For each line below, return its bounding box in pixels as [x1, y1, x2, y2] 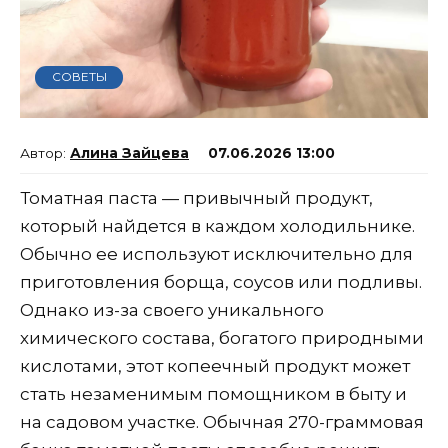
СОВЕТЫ [51, 69, 107, 85]
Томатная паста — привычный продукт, [20, 188, 373, 209]
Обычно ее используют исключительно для [20, 244, 413, 265]
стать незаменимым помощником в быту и [20, 384, 407, 405]
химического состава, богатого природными [20, 328, 424, 349]
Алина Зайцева [70, 145, 189, 162]
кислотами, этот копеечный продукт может [20, 356, 410, 377]
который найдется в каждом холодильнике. [20, 216, 415, 237]
